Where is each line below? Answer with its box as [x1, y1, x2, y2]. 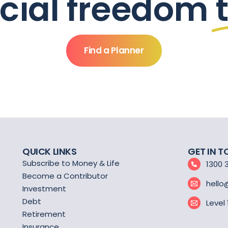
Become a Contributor [22, 170, 108, 182]
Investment [22, 183, 66, 194]
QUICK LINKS [22, 145, 77, 158]
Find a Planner [84, 44, 144, 57]
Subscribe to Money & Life [22, 158, 120, 169]
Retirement [22, 209, 66, 220]
